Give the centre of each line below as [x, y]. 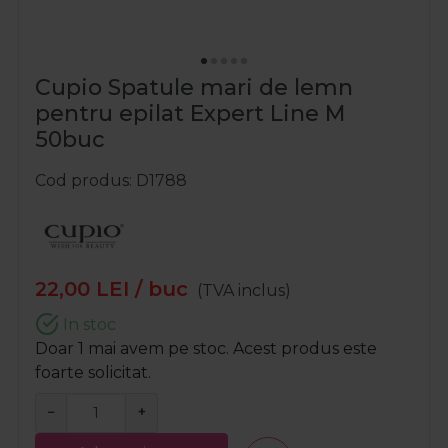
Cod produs [82, 181]
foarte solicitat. [93, 373]
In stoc [87, 325]
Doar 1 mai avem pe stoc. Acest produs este [206, 349]
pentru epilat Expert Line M [190, 114]
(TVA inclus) [244, 291]
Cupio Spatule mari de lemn [194, 88]
